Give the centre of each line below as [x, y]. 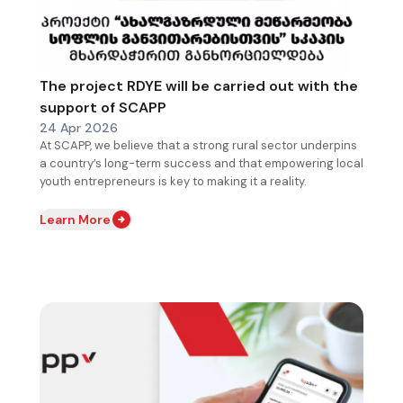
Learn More [75, 219]
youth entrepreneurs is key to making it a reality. [175, 181]
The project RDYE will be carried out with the [199, 85]
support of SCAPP [103, 107]
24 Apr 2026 [79, 127]
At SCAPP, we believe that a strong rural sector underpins [198, 145]
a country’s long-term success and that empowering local [201, 163]
